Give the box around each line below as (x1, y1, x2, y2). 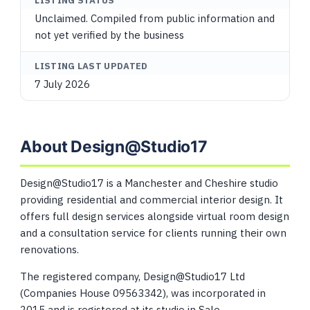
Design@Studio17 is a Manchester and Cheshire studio (20, 176, 279, 190)
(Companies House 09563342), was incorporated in (20, 286, 266, 300)
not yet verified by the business (35, 28, 185, 42)
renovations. (20, 243, 80, 256)
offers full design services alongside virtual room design (20, 210, 290, 223)
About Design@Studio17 (20, 137, 208, 156)
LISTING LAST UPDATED (35, 60, 148, 72)
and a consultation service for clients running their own (20, 226, 287, 239)
